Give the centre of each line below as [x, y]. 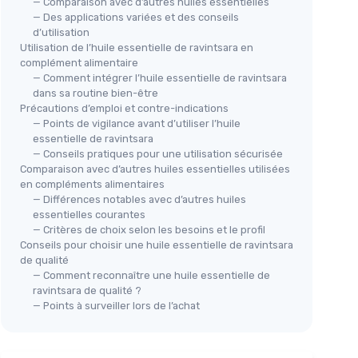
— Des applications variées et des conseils [136, 18]
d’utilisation [61, 33]
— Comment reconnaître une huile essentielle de [151, 276]
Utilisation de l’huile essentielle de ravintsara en [137, 48]
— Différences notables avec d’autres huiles [139, 200]
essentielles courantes [89, 215]
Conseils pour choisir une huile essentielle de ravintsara [157, 245]
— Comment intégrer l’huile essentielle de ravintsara [160, 78]
